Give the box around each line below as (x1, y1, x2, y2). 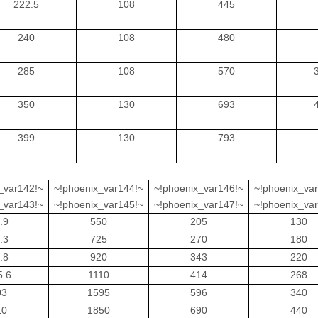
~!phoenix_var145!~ (54, 199, 143, 210)
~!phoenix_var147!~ (154, 199, 243, 210)
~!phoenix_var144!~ (54, 182, 143, 194)
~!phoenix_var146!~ (154, 182, 243, 194)
